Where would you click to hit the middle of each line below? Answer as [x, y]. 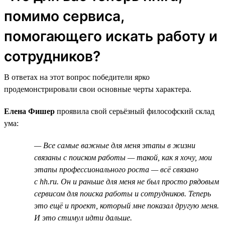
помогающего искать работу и [111, 36]
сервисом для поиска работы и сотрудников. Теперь [123, 193]
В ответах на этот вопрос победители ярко [77, 77]
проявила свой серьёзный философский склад [135, 111]
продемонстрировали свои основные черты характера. [98, 89]
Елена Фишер [29, 111]
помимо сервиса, [64, 16]
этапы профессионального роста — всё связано [116, 169]
